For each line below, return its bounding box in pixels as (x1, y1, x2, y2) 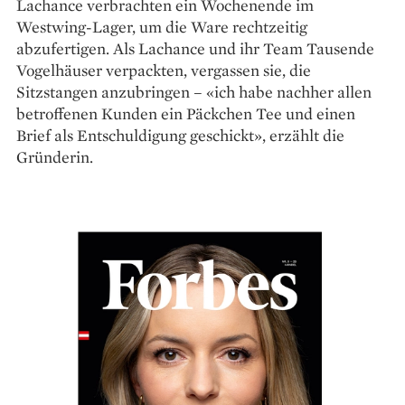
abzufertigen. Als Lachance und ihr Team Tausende (16, 38, 374, 60)
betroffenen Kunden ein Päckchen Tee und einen (16, 103, 355, 125)
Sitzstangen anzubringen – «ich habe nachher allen (16, 81, 372, 103)
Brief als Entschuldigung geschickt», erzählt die (16, 125, 344, 146)
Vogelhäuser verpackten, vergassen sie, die (16, 60, 311, 81)
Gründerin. (16, 146, 93, 168)
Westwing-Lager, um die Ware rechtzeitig (16, 16, 307, 38)
